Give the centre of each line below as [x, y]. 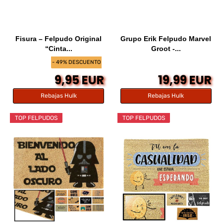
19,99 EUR [185, 80]
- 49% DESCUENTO [77, 62]
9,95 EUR [80, 80]
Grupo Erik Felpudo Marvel [166, 38]
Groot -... [166, 48]
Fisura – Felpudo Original [59, 38]
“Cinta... [58, 48]
